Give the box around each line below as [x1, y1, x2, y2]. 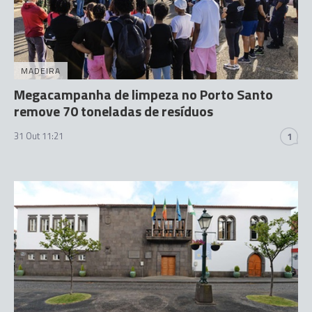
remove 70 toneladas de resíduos [14, 100, 213, 122]
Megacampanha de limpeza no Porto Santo [14, 84, 273, 105]
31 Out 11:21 [14, 129, 63, 143]
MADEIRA [21, 64, 61, 77]
